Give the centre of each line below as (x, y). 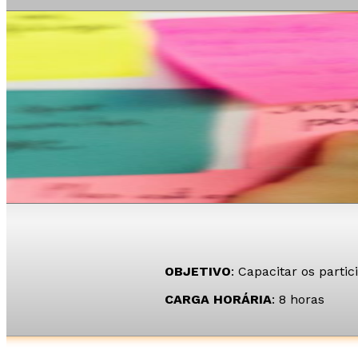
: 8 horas (298, 300)
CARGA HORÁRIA (218, 300)
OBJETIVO (197, 272)
